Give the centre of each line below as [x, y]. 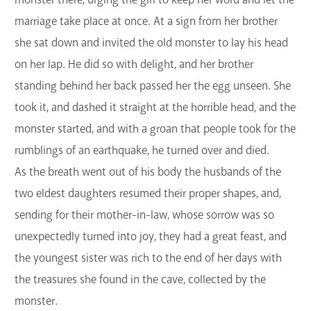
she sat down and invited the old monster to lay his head [151, 42]
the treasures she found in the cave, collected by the [140, 279]
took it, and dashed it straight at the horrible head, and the [155, 107]
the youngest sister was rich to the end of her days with [148, 258]
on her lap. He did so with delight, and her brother [134, 64]
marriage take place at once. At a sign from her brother [146, 21]
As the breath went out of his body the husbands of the [148, 171]
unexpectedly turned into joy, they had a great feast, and [151, 236]
